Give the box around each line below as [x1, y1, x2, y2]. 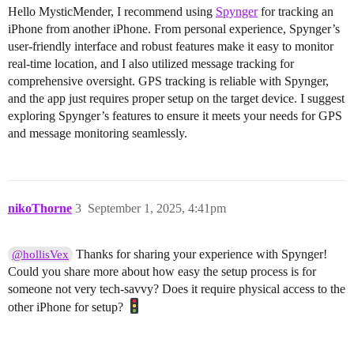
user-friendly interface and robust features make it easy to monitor [8, 40, 333, 54]
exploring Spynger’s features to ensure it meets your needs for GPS [8, 109, 342, 123]
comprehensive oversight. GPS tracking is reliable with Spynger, [8, 74, 329, 88]
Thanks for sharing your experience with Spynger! [73, 247, 328, 262]
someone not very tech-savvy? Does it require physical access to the [8, 282, 345, 296]
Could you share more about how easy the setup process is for [8, 265, 316, 279]
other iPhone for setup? [8, 300, 126, 314]
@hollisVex [12, 248, 70, 262]
